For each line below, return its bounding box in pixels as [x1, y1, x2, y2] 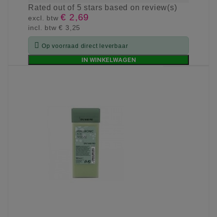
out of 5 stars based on [53, 3, 142, 12]
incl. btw [28, 24, 59, 32]
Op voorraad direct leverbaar [42, 43, 128, 50]
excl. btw [28, 14, 61, 22]
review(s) [142, 3, 177, 12]
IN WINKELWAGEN [81, 56, 136, 64]
